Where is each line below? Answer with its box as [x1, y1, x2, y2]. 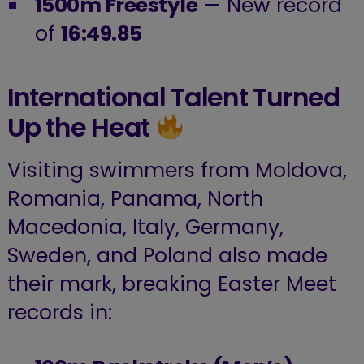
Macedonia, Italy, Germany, [6, 213, 284, 242]
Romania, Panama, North [6, 184, 263, 214]
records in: [6, 298, 112, 327]
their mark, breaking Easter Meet [6, 270, 336, 299]
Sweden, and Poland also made [6, 241, 327, 271]
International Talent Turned [6, 80, 340, 116]
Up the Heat [6, 110, 155, 146]
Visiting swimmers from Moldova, [6, 156, 347, 185]
